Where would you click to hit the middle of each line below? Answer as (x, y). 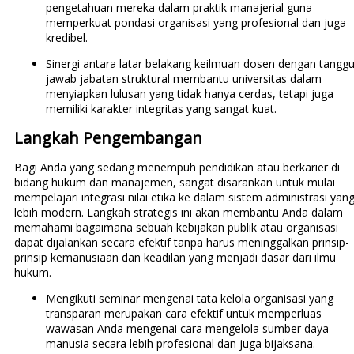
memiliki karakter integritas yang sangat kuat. (161, 109)
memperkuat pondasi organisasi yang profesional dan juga (196, 23)
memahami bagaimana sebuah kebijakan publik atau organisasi (176, 228)
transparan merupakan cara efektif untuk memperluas (183, 314)
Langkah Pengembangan (108, 138)
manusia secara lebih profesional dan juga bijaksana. (180, 344)
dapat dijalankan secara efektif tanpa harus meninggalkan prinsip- (181, 243)
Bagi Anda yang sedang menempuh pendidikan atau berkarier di (177, 168)
